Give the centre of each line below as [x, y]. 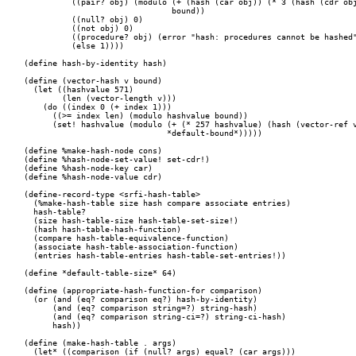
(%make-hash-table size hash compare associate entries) [157, 203]
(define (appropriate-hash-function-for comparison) [143, 290]
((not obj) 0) [43, 28]
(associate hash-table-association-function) [131, 247]
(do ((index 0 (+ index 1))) [98, 107]
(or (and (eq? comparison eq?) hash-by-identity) [141, 299]
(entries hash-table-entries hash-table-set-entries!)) [155, 255]
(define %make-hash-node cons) [93, 151]
